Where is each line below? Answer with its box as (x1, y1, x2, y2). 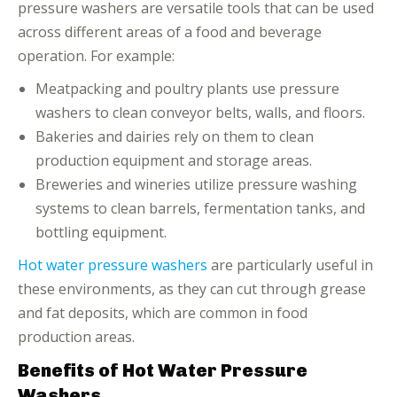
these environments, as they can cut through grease (18, 279, 366, 299)
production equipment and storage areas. (35, 151, 312, 170)
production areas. (18, 327, 135, 346)
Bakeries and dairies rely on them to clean (35, 127, 314, 146)
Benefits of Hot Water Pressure (18, 360, 307, 381)
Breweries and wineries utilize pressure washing (35, 175, 357, 194)
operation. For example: (18, 46, 175, 66)
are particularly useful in (207, 255, 373, 275)
